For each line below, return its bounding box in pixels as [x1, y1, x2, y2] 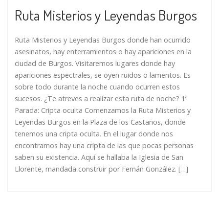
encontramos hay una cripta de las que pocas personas [15, 141, 194, 151]
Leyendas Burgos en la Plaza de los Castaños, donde [15, 117, 186, 127]
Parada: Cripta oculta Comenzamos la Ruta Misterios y [15, 106, 191, 115]
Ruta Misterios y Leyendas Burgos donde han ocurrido [15, 35, 191, 45]
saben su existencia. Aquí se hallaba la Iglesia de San [15, 153, 183, 162]
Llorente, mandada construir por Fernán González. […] [15, 164, 188, 174]
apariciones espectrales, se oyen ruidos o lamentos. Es [15, 70, 191, 80]
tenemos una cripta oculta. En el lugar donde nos [15, 129, 173, 139]
